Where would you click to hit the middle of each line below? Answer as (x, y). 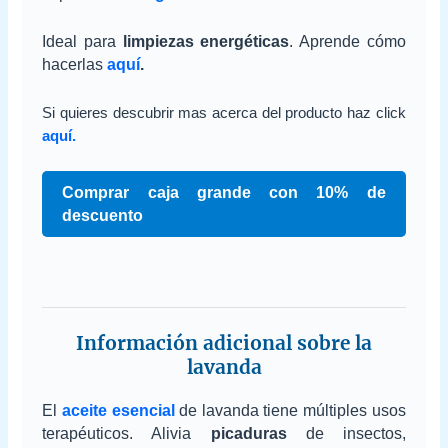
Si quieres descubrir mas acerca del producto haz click (224, 112)
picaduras (248, 434)
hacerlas (75, 65)
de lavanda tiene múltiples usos (290, 411)
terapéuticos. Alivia (126, 434)
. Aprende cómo (347, 42)
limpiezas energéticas (206, 42)
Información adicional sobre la (224, 343)
